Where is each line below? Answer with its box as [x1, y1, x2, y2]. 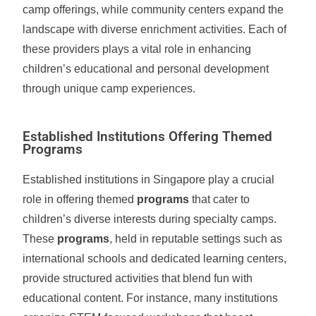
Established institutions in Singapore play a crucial [23, 174, 275, 186]
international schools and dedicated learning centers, [23, 253, 287, 265]
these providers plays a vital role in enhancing [23, 43, 252, 55]
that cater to [189, 193, 250, 205]
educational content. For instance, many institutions [23, 292, 279, 304]
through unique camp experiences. [23, 83, 196, 95]
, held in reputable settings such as [109, 233, 283, 245]
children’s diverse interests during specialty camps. [23, 213, 277, 225]
